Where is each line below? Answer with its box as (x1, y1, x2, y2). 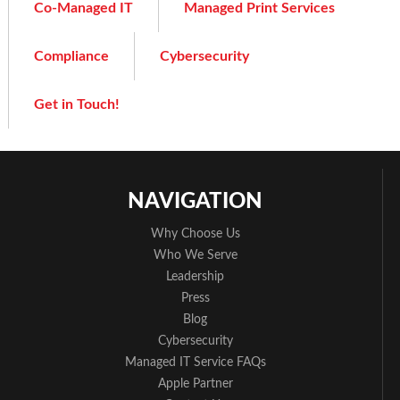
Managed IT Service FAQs (124, 355, 266, 369)
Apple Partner (157, 377, 233, 390)
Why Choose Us (150, 227, 240, 240)
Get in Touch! (34, 96, 120, 112)
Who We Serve (153, 248, 237, 262)
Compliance (34, 48, 109, 63)
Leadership (166, 270, 224, 283)
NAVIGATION (128, 190, 262, 212)
